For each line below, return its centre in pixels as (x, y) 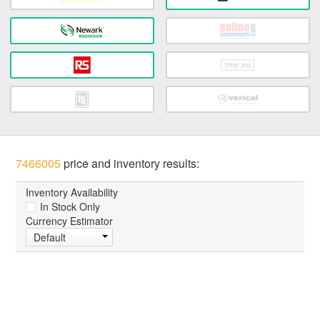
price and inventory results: (130, 164)
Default (50, 237)
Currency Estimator (70, 221)
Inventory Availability (72, 192)
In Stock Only (69, 207)
